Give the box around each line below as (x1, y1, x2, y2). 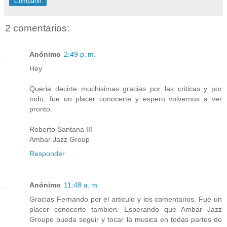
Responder (29, 149, 65, 158)
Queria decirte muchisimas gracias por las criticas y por (29, 85, 222, 93)
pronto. (29, 105, 52, 113)
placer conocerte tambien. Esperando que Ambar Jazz (29, 205, 222, 214)
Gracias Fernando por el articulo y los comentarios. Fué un (29, 195, 222, 204)
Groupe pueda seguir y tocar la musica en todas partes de (29, 215, 222, 224)
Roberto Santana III (29, 125, 92, 134)
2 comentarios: (5, 22, 69, 33)
